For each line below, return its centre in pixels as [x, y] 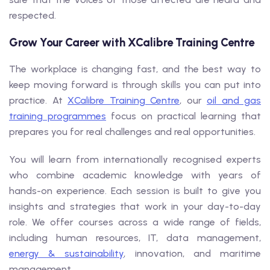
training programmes [58, 116]
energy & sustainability [67, 253]
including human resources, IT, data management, [135, 238]
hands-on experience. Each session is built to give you [135, 191]
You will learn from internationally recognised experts [135, 159]
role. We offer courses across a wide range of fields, [135, 222]
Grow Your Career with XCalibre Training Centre [132, 42]
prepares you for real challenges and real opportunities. [132, 132]
